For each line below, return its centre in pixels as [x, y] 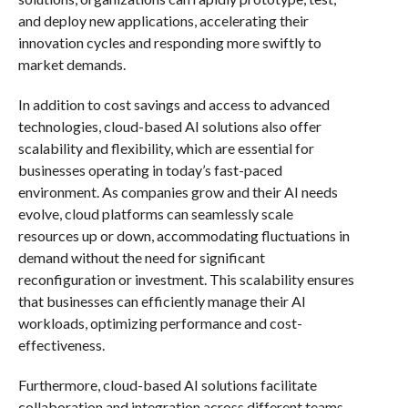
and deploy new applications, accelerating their [163, 20]
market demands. [71, 64]
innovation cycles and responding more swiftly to [169, 42]
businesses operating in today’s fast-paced [150, 169]
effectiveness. [61, 344]
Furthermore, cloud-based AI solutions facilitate [167, 384]
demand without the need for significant [141, 257]
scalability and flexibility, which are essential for [166, 148]
